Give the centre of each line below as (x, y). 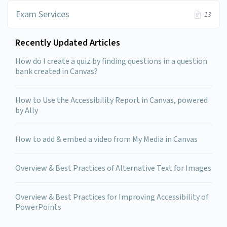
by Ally (27, 110)
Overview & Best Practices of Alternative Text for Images (113, 168)
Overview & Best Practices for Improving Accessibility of (112, 197)
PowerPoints (38, 207)
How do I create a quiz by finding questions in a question (111, 61)
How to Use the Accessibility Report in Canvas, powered (111, 100)
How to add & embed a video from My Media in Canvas (106, 139)
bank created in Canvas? (56, 71)
